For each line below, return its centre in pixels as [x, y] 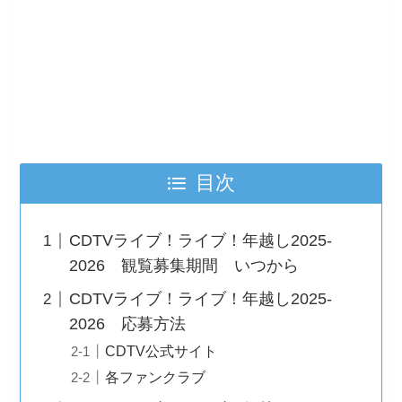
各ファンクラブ [156, 377]
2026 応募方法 [128, 324]
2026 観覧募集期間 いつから [184, 266]
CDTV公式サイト [162, 351]
